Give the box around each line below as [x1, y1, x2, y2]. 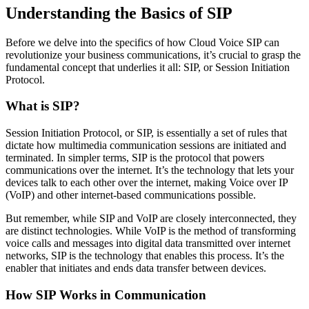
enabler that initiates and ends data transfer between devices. [6, 262, 266, 275]
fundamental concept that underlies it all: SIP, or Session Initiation [6, 61, 290, 73]
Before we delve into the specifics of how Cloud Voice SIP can [6, 36, 279, 48]
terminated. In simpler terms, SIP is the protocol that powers [6, 152, 264, 164]
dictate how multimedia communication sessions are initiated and [6, 139, 286, 152]
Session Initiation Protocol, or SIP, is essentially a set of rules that [6, 127, 287, 139]
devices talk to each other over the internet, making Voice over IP [6, 177, 288, 189]
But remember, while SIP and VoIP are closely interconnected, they [6, 212, 297, 225]
